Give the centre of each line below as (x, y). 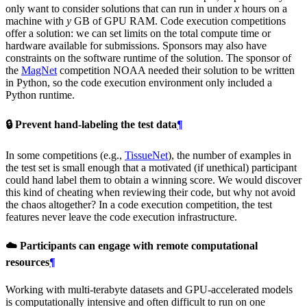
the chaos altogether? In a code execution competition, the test (139, 204)
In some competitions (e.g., (65, 155)
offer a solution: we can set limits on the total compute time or (138, 34)
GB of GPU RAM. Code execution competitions (179, 21)
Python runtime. (40, 95)
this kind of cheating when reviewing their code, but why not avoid (150, 192)
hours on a (263, 9)
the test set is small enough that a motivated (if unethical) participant (151, 167)
